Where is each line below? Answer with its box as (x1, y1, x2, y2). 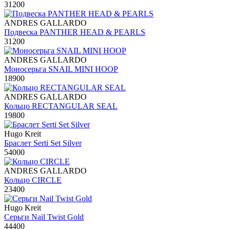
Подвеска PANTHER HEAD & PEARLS (4, 27, 145, 36)
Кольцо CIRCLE (4, 175, 62, 184)
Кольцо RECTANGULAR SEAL (4, 101, 118, 110)
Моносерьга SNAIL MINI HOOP (4, 64, 118, 73)
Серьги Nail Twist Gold (4, 212, 84, 221)
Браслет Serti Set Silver (4, 138, 82, 147)
